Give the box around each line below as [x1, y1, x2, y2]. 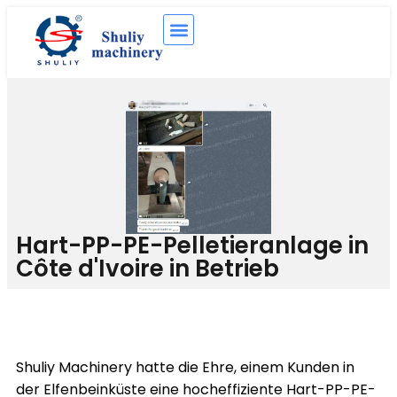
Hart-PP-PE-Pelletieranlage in [16, 230, 369, 261]
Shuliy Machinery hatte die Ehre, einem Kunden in [16, 357, 354, 378]
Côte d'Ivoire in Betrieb [16, 253, 279, 284]
